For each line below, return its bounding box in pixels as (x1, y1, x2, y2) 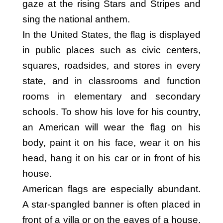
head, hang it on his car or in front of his (22, 153, 201, 163)
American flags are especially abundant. (22, 184, 201, 194)
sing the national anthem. (22, 14, 130, 24)
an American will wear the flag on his (22, 122, 201, 132)
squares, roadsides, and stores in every (22, 60, 201, 71)
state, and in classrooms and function (22, 76, 201, 86)
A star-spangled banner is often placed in (22, 199, 201, 210)
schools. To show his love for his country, (22, 107, 201, 117)
